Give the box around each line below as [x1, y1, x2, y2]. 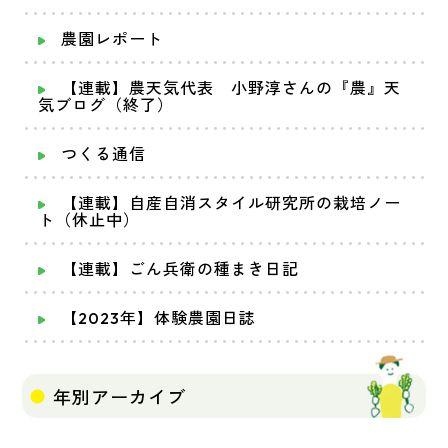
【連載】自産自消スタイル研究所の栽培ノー [61, 193, 401, 214]
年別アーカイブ [53, 383, 187, 410]
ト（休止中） [38, 210, 141, 231]
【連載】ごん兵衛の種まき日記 [61, 259, 299, 280]
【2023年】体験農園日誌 [61, 308, 256, 329]
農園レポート [61, 29, 164, 50]
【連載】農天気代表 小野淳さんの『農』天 [61, 78, 401, 99]
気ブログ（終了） [38, 95, 175, 116]
